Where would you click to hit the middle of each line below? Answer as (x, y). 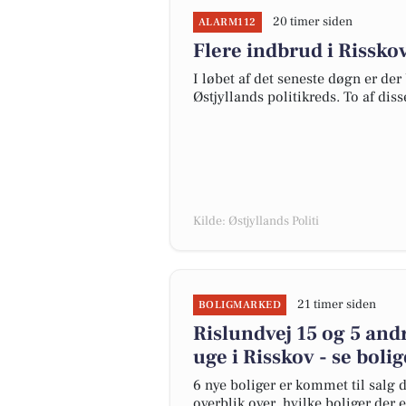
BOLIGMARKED (240, 305)
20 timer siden (312, 22)
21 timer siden (337, 304)
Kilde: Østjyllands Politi (256, 221)
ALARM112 (227, 22)
